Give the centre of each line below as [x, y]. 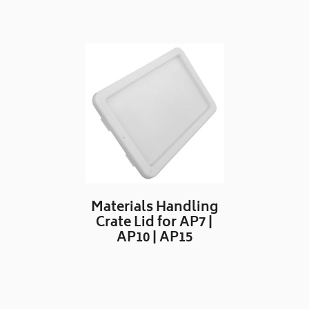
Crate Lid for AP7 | [154, 223]
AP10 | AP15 [154, 238]
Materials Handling [154, 208]
